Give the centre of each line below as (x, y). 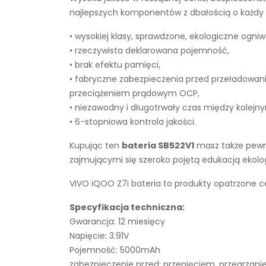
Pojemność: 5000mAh (115, 250)
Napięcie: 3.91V (99, 236)
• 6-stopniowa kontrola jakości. (133, 122)
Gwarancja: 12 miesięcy (117, 221)
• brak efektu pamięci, (115, 65)
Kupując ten (96, 145)
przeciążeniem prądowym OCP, (134, 93)
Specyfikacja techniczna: (127, 207)
